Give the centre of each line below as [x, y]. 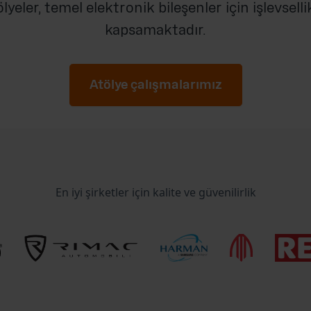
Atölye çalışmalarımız [155, 84]
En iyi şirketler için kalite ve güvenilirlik [155, 192]
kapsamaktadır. [155, 30]
